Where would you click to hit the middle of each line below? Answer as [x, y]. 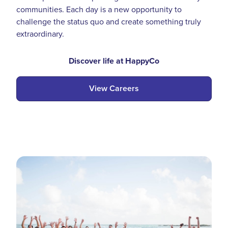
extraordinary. [40, 33]
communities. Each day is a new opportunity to [99, 9]
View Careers [114, 88]
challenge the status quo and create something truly [109, 21]
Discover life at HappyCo [114, 61]
